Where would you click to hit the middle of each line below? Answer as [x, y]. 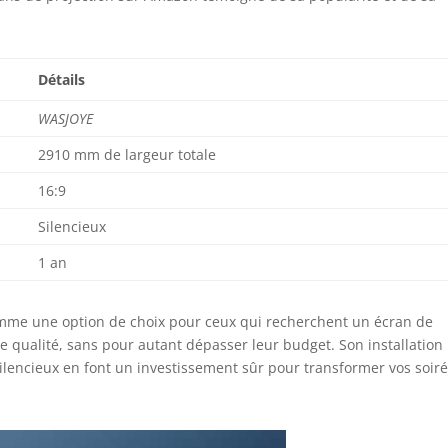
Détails [62, 79]
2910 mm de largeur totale [127, 154]
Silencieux [72, 226]
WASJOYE [66, 118]
